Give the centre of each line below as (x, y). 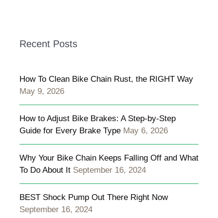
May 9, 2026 (42, 91)
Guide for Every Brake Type (70, 130)
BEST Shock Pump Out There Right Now (94, 197)
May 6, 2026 (145, 130)
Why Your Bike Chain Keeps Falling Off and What (109, 158)
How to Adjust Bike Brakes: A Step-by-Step (98, 118)
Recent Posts (48, 44)
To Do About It (45, 170)
